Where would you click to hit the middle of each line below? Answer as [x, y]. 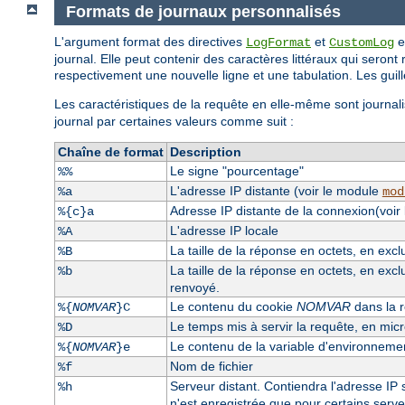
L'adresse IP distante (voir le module [276, 190]
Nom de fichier [211, 366]
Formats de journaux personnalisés [203, 12]
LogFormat [278, 42]
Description [205, 151]
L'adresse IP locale [224, 230]
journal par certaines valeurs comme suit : [174, 121]
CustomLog [362, 42]
